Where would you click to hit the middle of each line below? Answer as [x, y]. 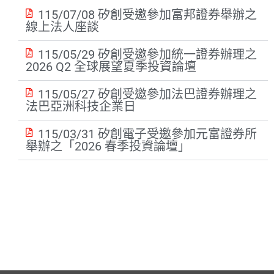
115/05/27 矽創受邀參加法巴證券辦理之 [147, 94]
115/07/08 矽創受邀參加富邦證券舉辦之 [147, 15]
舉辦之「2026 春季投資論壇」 [108, 146]
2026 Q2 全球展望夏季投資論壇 [111, 67]
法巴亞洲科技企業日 [81, 107]
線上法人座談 [62, 27]
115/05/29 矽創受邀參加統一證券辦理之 [147, 55]
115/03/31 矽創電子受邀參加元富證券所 [147, 134]
